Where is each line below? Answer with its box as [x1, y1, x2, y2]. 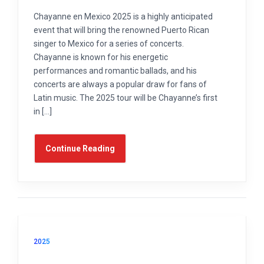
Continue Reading [45, 144, 115, 154]
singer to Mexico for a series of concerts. [34, 39, 184, 49]
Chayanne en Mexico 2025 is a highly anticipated [34, 12, 213, 22]
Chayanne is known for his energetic [34, 52, 168, 62]
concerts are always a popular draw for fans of [34, 80, 207, 90]
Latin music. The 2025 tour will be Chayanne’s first [34, 93, 217, 103]
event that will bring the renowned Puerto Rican [34, 25, 209, 35]
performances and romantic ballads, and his [34, 66, 197, 76]
